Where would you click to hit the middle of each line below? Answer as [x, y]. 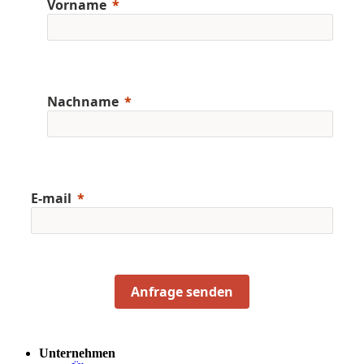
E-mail [51, 199]
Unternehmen [77, 353]
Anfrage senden [182, 292]
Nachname [83, 102]
